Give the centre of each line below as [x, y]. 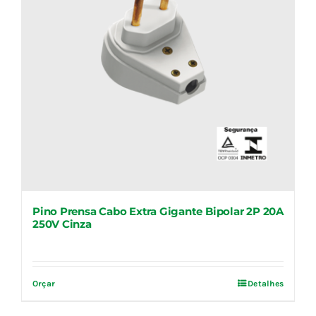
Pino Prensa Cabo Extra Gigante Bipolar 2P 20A [158, 211]
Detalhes [266, 283]
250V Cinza [62, 224]
